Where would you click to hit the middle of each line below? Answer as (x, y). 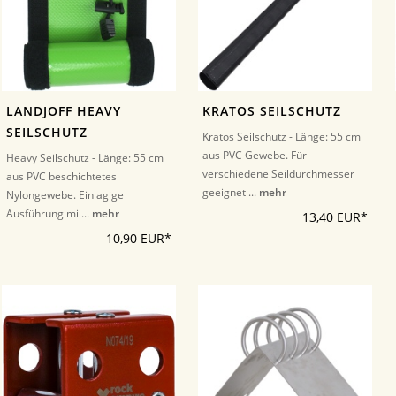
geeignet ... (231, 192)
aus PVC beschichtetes (61, 176)
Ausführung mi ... (49, 213)
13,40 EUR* (335, 217)
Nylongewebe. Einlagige (65, 195)
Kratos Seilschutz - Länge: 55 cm (282, 137)
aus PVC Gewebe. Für (255, 155)
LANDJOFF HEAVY (64, 111)
